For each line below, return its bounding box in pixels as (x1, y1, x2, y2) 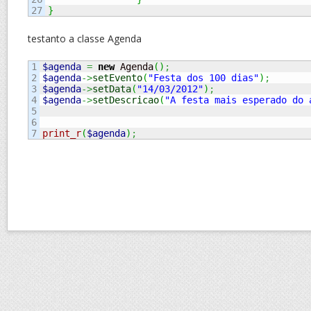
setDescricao (92, 94, 159, 106)
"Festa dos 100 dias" (148, 72, 259, 83)
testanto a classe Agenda (28, 32, 142, 45)
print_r (42, 128, 81, 139)
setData (92, 83, 131, 94)
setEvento (92, 72, 142, 83)
